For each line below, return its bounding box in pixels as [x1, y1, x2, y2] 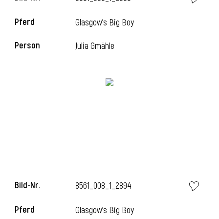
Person [15, 40, 40, 51]
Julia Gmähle [75, 41, 115, 52]
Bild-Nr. [15, 180, 40, 191]
